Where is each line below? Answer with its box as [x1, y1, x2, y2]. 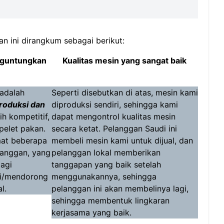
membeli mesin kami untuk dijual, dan [51, 135, 193, 145]
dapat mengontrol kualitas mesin [51, 111, 175, 121]
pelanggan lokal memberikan [51, 147, 160, 157]
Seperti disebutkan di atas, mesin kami [51, 87, 198, 97]
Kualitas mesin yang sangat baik [62, 55, 187, 65]
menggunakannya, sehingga [51, 171, 156, 181]
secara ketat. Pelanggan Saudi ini [51, 123, 177, 133]
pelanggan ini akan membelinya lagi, [51, 183, 188, 193]
